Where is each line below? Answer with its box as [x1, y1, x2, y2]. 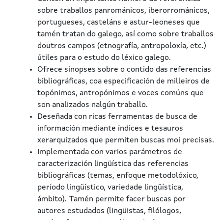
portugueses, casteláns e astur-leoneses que [37, 19, 200, 27]
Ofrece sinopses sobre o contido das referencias [37, 66, 211, 74]
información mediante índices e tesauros [37, 125, 183, 133]
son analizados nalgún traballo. [37, 101, 148, 109]
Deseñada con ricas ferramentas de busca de [37, 113, 197, 121]
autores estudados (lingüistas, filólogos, [37, 207, 181, 215]
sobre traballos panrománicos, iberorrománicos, [37, 7, 210, 15]
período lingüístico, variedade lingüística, [37, 184, 183, 192]
